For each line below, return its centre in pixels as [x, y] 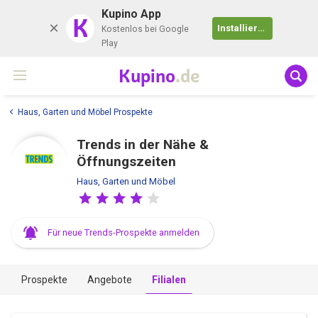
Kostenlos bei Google [145, 29]
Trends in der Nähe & [143, 144]
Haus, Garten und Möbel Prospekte [85, 112]
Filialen [169, 279]
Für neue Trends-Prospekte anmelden [124, 232]
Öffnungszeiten [126, 161]
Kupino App [131, 14]
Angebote [110, 279]
